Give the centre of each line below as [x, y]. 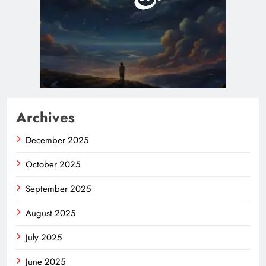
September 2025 [58, 189]
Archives [45, 118]
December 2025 [57, 140]
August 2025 [50, 213]
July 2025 [44, 238]
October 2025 [53, 165]
